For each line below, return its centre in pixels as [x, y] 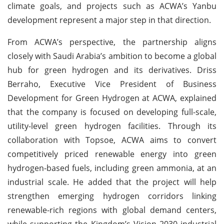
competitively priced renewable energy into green [112, 154]
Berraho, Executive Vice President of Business [112, 84]
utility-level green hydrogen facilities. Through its [112, 126]
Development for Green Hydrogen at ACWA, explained [112, 98]
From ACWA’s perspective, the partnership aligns [112, 42]
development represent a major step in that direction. [109, 20]
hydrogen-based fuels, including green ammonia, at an [112, 168]
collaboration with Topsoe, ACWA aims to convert [112, 140]
